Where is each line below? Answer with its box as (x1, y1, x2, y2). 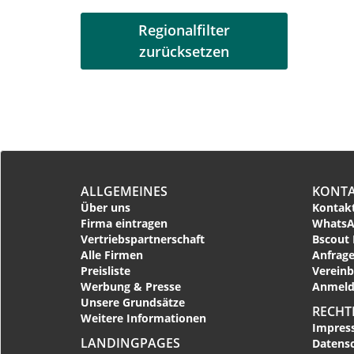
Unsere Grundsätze (81, 294, 185, 310)
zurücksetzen (139, 41, 230, 61)
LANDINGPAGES (81, 334, 180, 352)
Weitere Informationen (81, 310, 206, 326)
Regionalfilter (138, 20, 231, 40)
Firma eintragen (81, 215, 168, 231)
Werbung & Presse (81, 278, 181, 294)
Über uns (81, 199, 130, 215)
